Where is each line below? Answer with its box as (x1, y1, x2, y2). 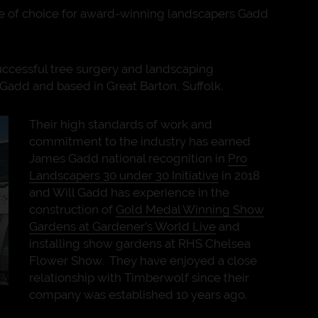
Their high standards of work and (29, 117, 213, 131)
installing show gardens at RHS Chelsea (29, 236, 251, 251)
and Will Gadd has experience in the (29, 185, 230, 199)
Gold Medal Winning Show (116, 202, 265, 216)
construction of (29, 202, 116, 216)
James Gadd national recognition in (29, 151, 229, 165)
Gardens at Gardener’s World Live (29, 219, 216, 234)
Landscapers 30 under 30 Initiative (29, 168, 219, 182)
